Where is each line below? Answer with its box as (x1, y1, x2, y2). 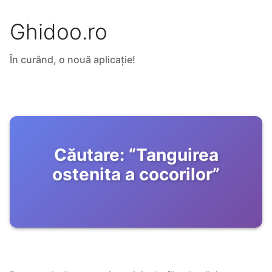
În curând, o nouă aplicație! (10, 53, 135, 66)
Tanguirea (135, 144, 219, 166)
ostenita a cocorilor (52, 164, 212, 185)
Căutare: (53, 144, 124, 166)
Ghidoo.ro (10, 19, 107, 45)
